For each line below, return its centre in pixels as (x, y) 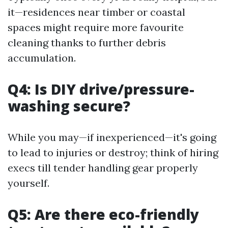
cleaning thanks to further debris (87, 42)
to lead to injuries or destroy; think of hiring (113, 152)
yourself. (28, 183)
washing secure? (69, 106)
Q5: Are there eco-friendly (103, 214)
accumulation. (42, 58)
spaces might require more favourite (96, 27)
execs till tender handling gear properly (103, 168)
